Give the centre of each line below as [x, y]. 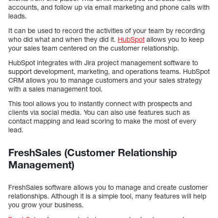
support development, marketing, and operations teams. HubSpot [109, 72]
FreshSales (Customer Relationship [93, 153]
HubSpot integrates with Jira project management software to [103, 63]
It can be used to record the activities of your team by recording [107, 31]
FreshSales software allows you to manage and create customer [108, 187]
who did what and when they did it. [63, 39]
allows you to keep [174, 39]
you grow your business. [46, 205]
